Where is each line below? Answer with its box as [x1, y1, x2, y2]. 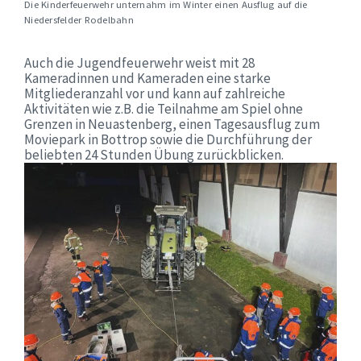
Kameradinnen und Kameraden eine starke [24, 69, 271, 88]
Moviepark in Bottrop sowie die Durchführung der [24, 131, 312, 149]
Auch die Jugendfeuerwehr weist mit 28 [24, 54, 255, 73]
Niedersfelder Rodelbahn [24, 13, 134, 27]
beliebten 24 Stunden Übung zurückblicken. [24, 146, 284, 164]
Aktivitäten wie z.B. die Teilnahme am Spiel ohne [24, 100, 303, 118]
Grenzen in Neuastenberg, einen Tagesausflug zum [24, 115, 320, 134]
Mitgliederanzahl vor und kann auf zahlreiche [24, 85, 285, 103]
